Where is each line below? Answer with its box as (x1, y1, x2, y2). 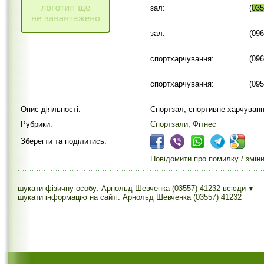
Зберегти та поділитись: (21, 137, 107, 146)
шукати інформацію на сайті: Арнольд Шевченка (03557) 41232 (18, 193, 242, 202)
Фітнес (193, 120, 216, 128)
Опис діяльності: (21, 105, 81, 114)
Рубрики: (21, 120, 52, 128)
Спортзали (150, 120, 188, 128)
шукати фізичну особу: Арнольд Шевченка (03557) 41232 (18, 184, 220, 193)
